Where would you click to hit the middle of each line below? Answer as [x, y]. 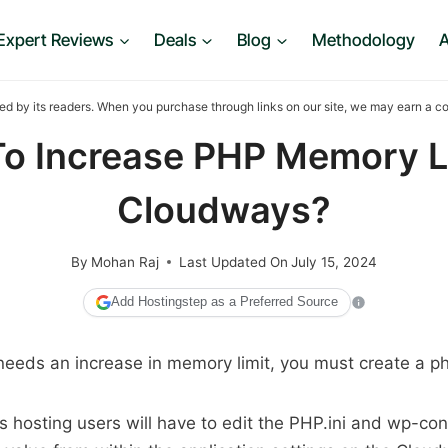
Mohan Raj [125, 261]
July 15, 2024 [334, 261]
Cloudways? [224, 210]
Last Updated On [233, 261]
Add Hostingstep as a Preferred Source [224, 302]
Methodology [363, 39]
